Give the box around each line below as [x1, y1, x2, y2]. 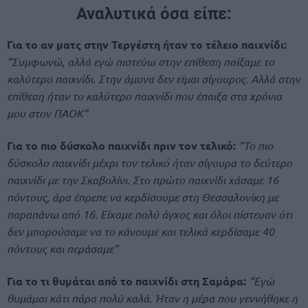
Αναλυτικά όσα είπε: [76, 4, 232, 24]
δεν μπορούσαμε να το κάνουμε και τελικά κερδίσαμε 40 [7, 224, 274, 239]
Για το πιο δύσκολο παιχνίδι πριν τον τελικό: [7, 138, 236, 153]
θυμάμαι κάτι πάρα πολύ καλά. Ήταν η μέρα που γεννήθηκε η [7, 291, 298, 306]
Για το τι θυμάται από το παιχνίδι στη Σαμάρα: [7, 274, 246, 289]
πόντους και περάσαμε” [7, 241, 118, 256]
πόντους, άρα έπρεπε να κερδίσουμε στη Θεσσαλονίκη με [7, 190, 278, 205]
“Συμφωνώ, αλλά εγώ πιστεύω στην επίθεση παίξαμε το [7, 54, 274, 69]
